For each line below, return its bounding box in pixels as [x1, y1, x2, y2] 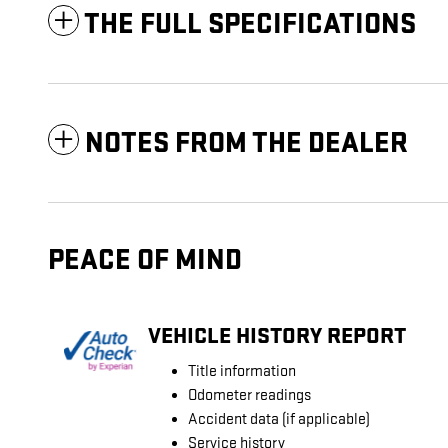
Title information [188, 362, 296, 382]
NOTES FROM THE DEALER [85, 126, 408, 162]
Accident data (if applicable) [188, 410, 370, 430]
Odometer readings [188, 386, 311, 406]
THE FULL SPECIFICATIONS [84, 7, 416, 43]
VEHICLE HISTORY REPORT [148, 321, 406, 350]
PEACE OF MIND [48, 243, 242, 279]
